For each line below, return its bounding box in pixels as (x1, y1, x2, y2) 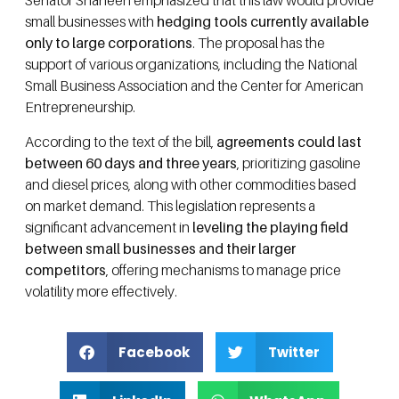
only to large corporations (25, 34, 192, 53)
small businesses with (25, 12, 157, 31)
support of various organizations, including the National (25, 55, 357, 74)
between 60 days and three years (25, 153, 237, 172)
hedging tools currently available (157, 12, 369, 31)
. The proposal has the (192, 34, 325, 53)
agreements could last (216, 132, 362, 151)
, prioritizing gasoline (237, 153, 361, 172)
